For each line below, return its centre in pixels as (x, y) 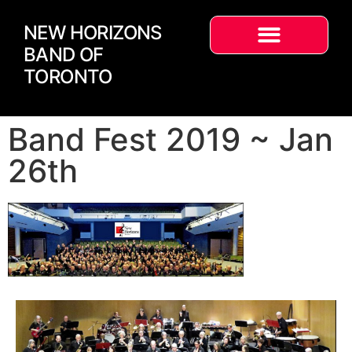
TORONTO (68, 77)
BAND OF (64, 55)
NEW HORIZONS (93, 33)
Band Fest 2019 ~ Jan (170, 139)
